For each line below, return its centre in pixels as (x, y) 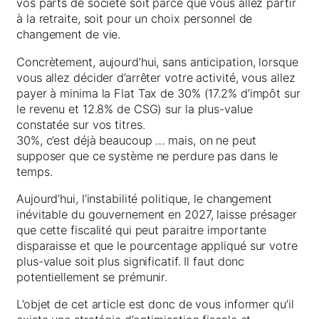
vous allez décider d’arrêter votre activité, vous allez (156, 77)
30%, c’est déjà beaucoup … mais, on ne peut (136, 140)
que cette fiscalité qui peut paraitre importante (142, 230)
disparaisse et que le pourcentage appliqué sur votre (157, 245)
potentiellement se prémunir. (92, 277)
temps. (35, 171)
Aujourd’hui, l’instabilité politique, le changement (144, 198)
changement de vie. (69, 35)
